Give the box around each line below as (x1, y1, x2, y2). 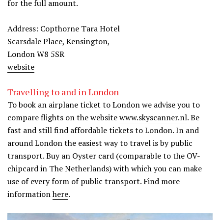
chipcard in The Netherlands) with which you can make (7, 163, 202, 174)
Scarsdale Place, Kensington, (7, 35, 110, 47)
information (7, 188, 53, 199)
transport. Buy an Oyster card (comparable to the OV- (7, 150, 200, 161)
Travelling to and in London (7, 85, 119, 98)
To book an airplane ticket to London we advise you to (7, 99, 200, 110)
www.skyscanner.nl (119, 111, 187, 123)
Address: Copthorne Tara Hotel (7, 23, 120, 34)
